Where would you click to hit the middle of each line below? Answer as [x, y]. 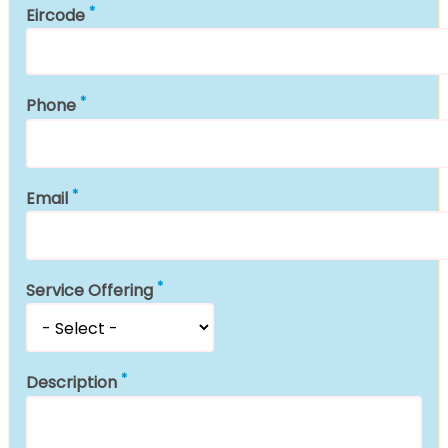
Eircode [55, 16]
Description [71, 383]
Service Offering [89, 291]
